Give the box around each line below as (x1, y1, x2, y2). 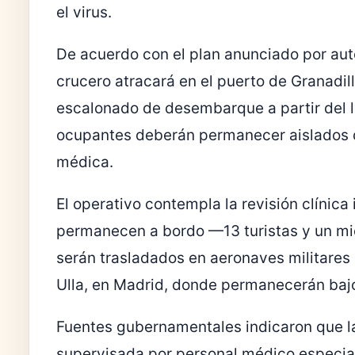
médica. (56, 153, 113, 172)
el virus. (56, 3, 112, 22)
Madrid (113, 276, 164, 295)
